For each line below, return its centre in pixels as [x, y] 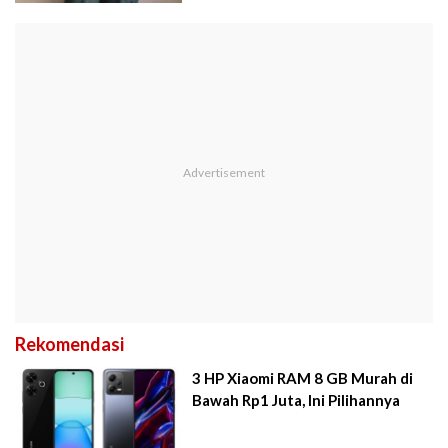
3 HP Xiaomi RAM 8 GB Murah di [303, 377]
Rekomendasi [69, 343]
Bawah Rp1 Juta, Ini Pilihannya [296, 399]
